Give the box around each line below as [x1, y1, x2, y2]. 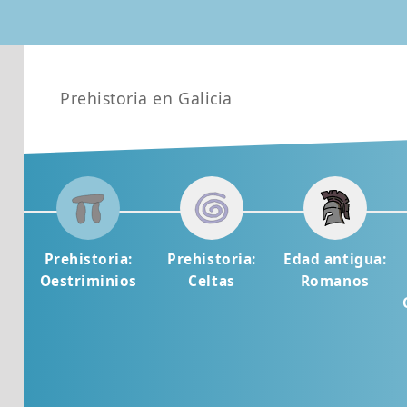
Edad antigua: [283, 250, 387, 269]
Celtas [188, 272, 235, 291]
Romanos [300, 272, 370, 291]
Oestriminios [39, 272, 138, 291]
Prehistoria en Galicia [60, 87, 233, 109]
